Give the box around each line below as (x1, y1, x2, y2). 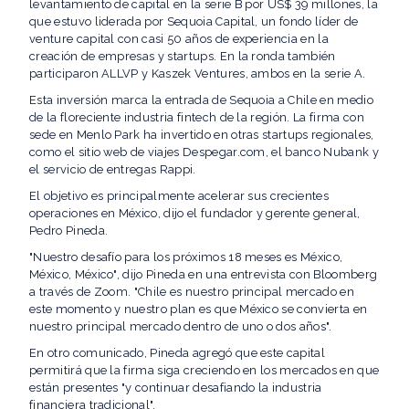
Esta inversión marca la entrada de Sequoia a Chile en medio (29, 93, 373, 107)
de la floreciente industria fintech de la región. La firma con (29, 110, 364, 124)
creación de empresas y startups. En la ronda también (29, 49, 336, 63)
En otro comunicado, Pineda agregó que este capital (29, 346, 326, 360)
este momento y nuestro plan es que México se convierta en (29, 302, 368, 316)
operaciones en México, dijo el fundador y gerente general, (29, 206, 361, 220)
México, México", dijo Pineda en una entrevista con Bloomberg (29, 267, 378, 281)
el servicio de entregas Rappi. (29, 163, 196, 176)
